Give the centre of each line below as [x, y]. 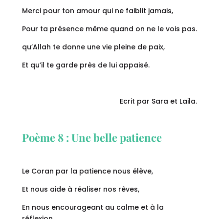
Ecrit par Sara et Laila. [159, 101]
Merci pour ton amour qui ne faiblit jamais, [97, 11]
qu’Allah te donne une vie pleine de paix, [93, 47]
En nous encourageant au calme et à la [93, 208]
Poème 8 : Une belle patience [92, 138]
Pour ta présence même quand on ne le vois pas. [109, 29]
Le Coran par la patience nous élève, [87, 171]
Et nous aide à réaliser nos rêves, [80, 189]
